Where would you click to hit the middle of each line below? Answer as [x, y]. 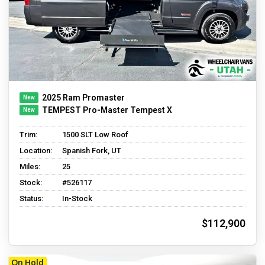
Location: [36, 151]
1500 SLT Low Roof [95, 135]
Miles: [30, 167]
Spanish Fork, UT [92, 151]
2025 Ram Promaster [83, 98]
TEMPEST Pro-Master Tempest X [107, 110]
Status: [31, 199]
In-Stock [77, 199]
